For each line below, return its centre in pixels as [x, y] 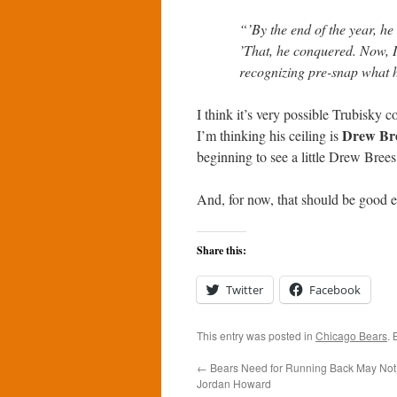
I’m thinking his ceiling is [269, 135]
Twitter [245, 290]
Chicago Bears [351, 335]
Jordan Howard [234, 383]
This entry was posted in [256, 335]
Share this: [222, 250]
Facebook [335, 290]
